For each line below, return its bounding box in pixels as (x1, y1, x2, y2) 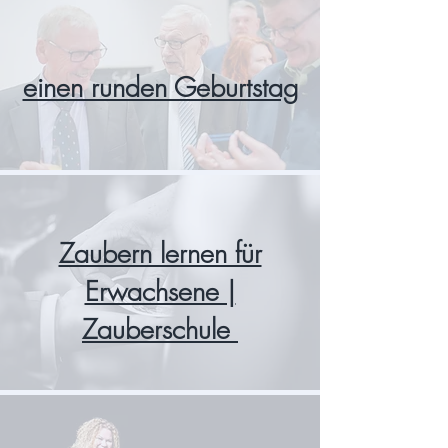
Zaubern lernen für (58, 236, 262, 271)
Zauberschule (82, 312, 238, 347)
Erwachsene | (84, 274, 236, 309)
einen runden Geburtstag (22, 70, 298, 105)
